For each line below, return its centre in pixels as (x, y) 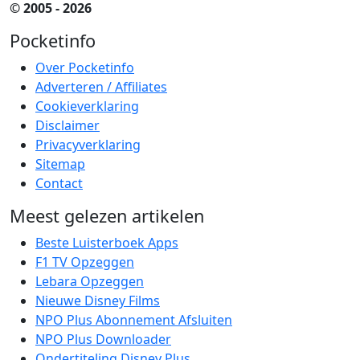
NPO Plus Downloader (103, 339)
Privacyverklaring (88, 145)
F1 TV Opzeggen (85, 262)
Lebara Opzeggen (90, 281)
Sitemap (60, 164)
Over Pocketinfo (85, 67)
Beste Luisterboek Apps (107, 243)
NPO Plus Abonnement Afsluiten (134, 320)
